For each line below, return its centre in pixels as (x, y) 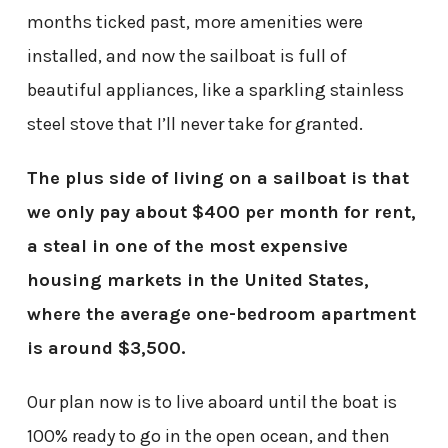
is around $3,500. (106, 347)
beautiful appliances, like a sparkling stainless (215, 89)
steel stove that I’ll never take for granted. (194, 123)
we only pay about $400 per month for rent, (221, 211)
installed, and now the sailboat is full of (186, 55)
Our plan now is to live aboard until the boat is (211, 401)
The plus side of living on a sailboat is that (217, 177)
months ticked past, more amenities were (194, 21)
